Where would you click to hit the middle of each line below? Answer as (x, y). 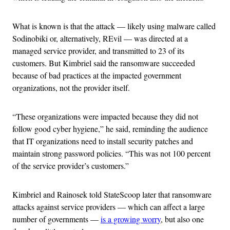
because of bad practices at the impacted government (97, 75)
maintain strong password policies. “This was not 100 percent (111, 153)
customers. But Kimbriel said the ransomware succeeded (104, 63)
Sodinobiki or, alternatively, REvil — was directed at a (100, 38)
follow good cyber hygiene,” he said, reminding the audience (110, 128)
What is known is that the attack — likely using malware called (114, 26)
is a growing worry (131, 219)
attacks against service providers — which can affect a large (109, 206)
